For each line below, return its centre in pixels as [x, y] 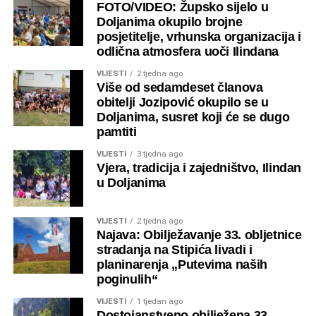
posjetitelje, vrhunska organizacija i [199, 37]
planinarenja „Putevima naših [182, 265]
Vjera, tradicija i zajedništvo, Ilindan [199, 168]
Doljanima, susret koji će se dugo [193, 117]
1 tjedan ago [159, 302]
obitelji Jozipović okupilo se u [182, 103]
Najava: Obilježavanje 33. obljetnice [199, 235]
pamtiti [116, 132]
